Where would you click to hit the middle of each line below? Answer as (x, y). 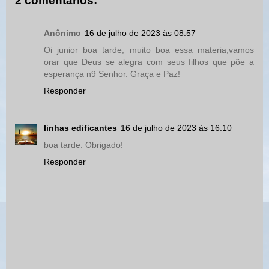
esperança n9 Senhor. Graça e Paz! (112, 74)
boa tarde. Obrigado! (83, 144)
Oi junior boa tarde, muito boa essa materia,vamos (149, 50)
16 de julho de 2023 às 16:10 (176, 128)
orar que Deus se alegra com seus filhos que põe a (149, 62)
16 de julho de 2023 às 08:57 (140, 33)
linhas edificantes (80, 128)
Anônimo (62, 33)
